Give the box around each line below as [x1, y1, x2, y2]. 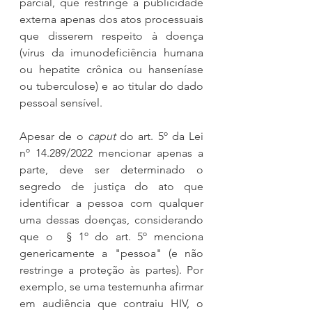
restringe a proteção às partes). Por [19, 263, 203, 276]
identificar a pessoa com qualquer [19, 196, 203, 210]
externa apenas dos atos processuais [19, 12, 203, 26]
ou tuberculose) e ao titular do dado [19, 79, 203, 93]
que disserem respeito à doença [19, 29, 203, 42]
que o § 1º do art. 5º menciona [19, 229, 203, 243]
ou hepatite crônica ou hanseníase [19, 62, 203, 76]
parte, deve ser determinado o [19, 162, 203, 176]
